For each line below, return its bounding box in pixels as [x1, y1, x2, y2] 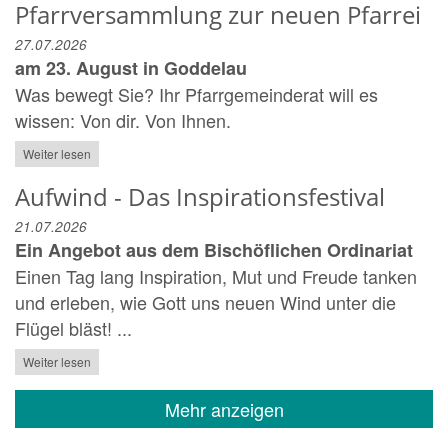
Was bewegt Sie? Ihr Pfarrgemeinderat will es [15, 80, 378, 107]
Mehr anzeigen [164, 396, 284, 423]
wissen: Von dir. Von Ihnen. [15, 106, 231, 133]
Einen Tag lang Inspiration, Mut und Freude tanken [15, 262, 417, 289]
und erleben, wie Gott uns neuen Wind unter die [15, 288, 396, 315]
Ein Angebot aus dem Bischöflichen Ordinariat [15, 236, 413, 263]
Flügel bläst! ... [15, 314, 132, 341]
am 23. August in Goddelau [15, 54, 247, 81]
